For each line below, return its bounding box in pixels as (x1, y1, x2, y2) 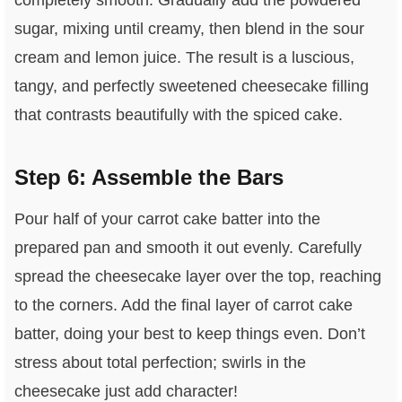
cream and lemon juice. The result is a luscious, (13, 48, 354, 67)
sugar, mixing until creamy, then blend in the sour (13, 20, 364, 39)
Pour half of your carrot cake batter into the (13, 210, 320, 229)
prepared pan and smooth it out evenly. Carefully (13, 239, 362, 258)
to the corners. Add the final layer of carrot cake (13, 296, 353, 315)
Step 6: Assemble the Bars (13, 165, 284, 190)
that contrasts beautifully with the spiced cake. (13, 106, 343, 125)
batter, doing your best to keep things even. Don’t (13, 325, 365, 344)
